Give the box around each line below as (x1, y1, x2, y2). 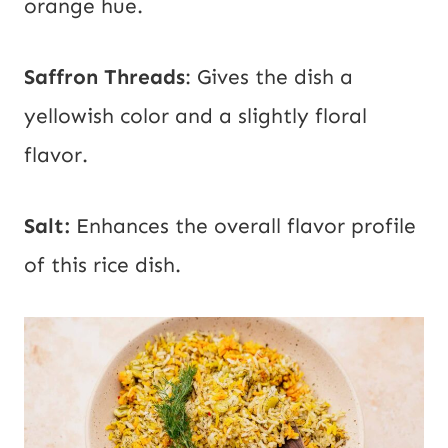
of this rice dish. (24, 252, 187, 279)
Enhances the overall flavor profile (76, 213, 416, 240)
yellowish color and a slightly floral (24, 103, 367, 130)
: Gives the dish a (185, 64, 353, 91)
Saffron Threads (24, 64, 185, 91)
